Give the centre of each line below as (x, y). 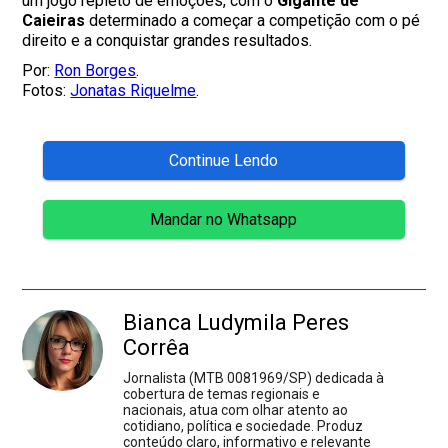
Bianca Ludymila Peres (236, 323)
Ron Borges (95, 71)
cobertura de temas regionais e (222, 394)
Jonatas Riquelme (133, 91)
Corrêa (157, 348)
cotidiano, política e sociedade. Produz (243, 426)
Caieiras (54, 21)
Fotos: (46, 91)
